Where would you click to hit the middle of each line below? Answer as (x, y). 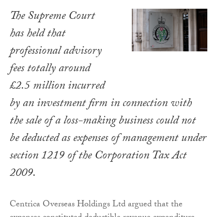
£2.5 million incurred (57, 87)
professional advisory (56, 52)
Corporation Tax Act (140, 157)
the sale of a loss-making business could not (103, 122)
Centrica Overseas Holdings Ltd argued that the (96, 205)
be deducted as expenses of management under (108, 139)
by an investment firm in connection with (101, 105)
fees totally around (50, 70)
